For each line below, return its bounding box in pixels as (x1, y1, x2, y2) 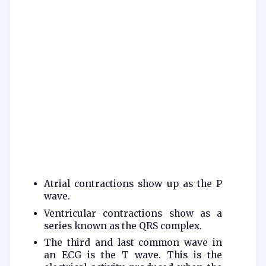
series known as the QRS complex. (43, 220, 202, 232)
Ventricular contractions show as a (43, 207, 223, 219)
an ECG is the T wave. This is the (43, 249, 223, 261)
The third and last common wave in (43, 237, 223, 249)
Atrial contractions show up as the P (43, 178, 223, 189)
